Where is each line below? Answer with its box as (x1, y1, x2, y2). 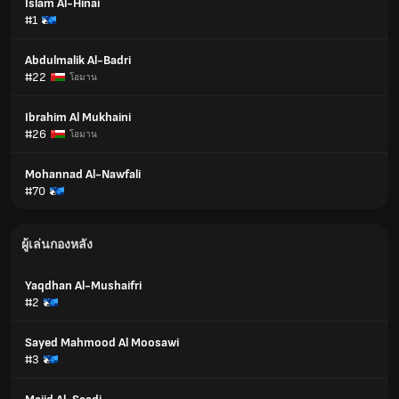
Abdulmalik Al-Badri (25, 53, 131, 68)
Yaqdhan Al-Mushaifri (25, 278, 142, 293)
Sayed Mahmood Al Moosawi (25, 335, 179, 350)
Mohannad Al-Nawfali (25, 167, 141, 182)
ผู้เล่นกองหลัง (21, 237, 93, 252)
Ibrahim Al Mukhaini (25, 110, 131, 125)
